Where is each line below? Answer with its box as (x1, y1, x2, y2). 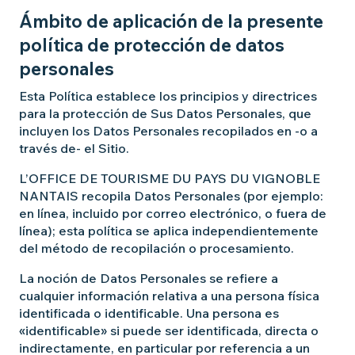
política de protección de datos (19, 34, 284, 56)
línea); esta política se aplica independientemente (19, 223, 319, 239)
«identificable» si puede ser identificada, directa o (19, 323, 319, 338)
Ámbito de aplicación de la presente (19, 10, 323, 32)
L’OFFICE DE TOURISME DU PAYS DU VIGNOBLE (19, 170, 320, 186)
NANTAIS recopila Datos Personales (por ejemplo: (19, 188, 323, 204)
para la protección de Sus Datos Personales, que (19, 105, 311, 121)
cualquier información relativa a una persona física (19, 288, 319, 303)
